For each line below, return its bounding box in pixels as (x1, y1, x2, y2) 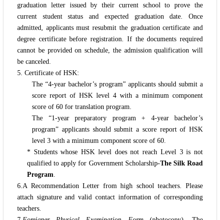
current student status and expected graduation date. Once (17, 12, 203, 20)
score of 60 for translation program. (32, 103, 132, 110)
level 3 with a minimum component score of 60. (32, 137, 166, 144)
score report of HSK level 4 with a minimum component (32, 91, 203, 99)
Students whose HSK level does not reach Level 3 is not (30, 148, 203, 156)
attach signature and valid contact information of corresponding (17, 193, 203, 201)
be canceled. (17, 57, 51, 65)
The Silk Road (160, 159, 203, 167)
